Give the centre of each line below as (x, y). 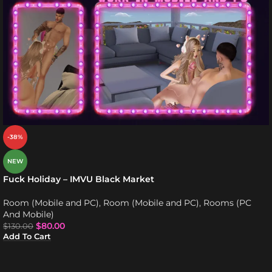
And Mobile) (29, 215)
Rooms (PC (227, 203)
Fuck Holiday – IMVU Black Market (79, 179)
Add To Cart (27, 237)
